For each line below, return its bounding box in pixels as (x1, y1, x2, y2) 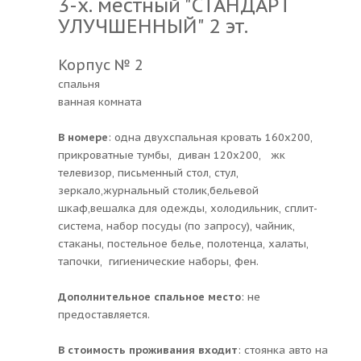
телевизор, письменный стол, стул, (58, 165, 239, 180)
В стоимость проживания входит (58, 342, 238, 357)
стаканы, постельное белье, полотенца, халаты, (58, 236, 309, 251)
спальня (58, 77, 100, 91)
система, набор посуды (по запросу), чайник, (58, 218, 295, 233)
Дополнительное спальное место (58, 289, 241, 304)
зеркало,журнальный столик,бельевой (58, 183, 259, 197)
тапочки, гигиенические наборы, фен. (58, 254, 259, 268)
